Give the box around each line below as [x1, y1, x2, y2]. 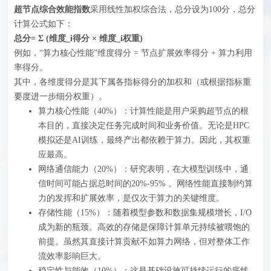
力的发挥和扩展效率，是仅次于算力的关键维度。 [38, 194, 225, 203]
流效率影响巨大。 [38, 252, 106, 261]
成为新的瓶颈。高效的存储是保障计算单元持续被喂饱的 [38, 223, 250, 232]
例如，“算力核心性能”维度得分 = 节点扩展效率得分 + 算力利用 [14, 48, 253, 58]
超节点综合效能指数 [14, 5, 91, 15]
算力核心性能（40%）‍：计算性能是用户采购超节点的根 [38, 106, 249, 116]
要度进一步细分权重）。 [14, 92, 108, 102]
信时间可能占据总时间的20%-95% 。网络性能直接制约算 [38, 179, 253, 189]
